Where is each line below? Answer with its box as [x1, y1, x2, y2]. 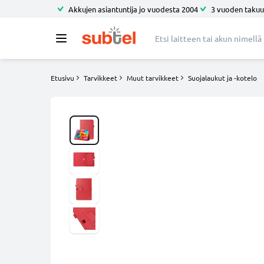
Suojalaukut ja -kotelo [188, 73, 257, 82]
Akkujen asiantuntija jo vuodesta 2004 [68, 4, 198, 14]
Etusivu [51, 73, 74, 82]
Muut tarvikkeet [127, 73, 179, 82]
